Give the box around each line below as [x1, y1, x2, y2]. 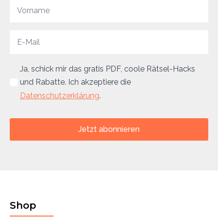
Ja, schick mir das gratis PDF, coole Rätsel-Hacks [20, 64, 195, 74]
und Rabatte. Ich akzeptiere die [20, 77, 131, 87]
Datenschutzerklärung [20, 91, 99, 101]
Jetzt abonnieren [78, 125, 140, 134]
